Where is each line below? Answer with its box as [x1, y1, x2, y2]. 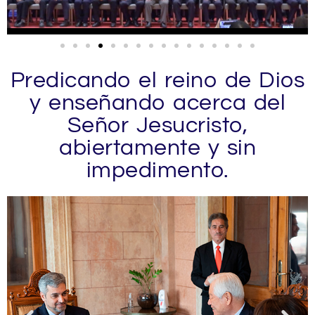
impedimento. [86, 159, 229, 183]
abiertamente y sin [59, 136, 256, 160]
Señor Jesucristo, [67, 114, 248, 138]
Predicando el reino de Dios [10, 69, 305, 93]
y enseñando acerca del [30, 91, 285, 115]
